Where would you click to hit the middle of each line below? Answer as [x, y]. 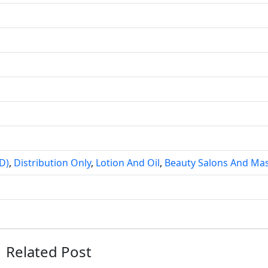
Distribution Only [52, 163]
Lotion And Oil [128, 163]
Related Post [49, 252]
